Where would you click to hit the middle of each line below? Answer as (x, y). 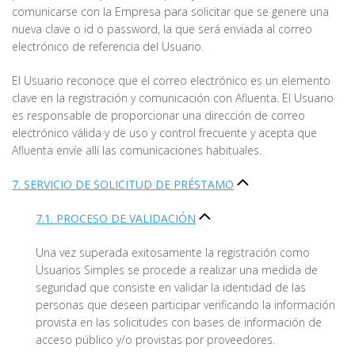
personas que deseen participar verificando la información (185, 305)
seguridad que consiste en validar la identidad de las (171, 288)
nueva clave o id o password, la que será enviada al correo (162, 29)
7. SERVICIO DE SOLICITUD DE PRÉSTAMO (123, 185)
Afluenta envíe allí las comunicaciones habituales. (137, 151)
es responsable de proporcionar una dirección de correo (158, 116)
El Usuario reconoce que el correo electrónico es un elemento (171, 81)
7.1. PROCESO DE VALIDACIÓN (116, 219)
